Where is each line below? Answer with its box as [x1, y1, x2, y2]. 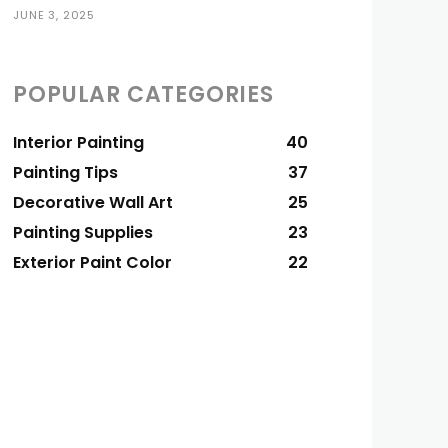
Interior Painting [13, 131, 145, 154]
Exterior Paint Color [13, 251, 173, 274]
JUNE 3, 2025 [13, 7, 95, 23]
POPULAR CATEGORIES [13, 79, 274, 110]
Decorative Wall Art [13, 191, 174, 214]
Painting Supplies [13, 221, 154, 244]
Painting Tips [13, 161, 119, 184]
